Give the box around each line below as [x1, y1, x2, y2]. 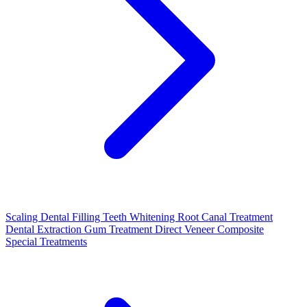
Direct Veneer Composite [155, 223, 264, 235]
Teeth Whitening [103, 211, 177, 223]
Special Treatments [5, 236, 87, 247]
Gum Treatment [84, 223, 155, 235]
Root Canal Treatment [177, 211, 273, 223]
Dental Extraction [5, 223, 84, 235]
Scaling [5, 211, 40, 223]
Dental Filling [40, 211, 103, 223]
